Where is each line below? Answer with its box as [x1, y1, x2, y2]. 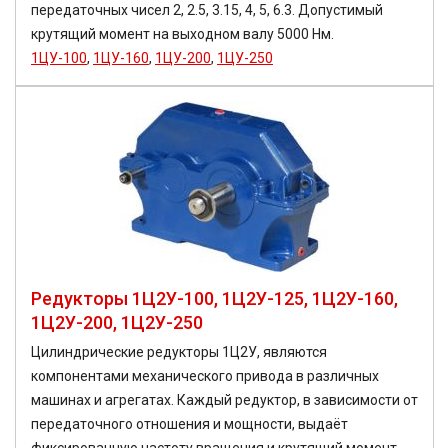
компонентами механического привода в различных [31, 368, 379, 384]
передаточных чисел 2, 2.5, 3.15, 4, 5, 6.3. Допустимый [31, 2, 383, 18]
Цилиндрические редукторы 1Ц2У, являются [31, 344, 327, 360]
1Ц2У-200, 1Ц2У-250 [31, 312, 203, 333]
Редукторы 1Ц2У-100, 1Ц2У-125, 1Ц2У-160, [31, 288, 398, 309]
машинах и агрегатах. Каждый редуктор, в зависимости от [31, 392, 418, 408]
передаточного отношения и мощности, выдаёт [31, 416, 348, 432]
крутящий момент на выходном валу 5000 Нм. [31, 26, 334, 42]
